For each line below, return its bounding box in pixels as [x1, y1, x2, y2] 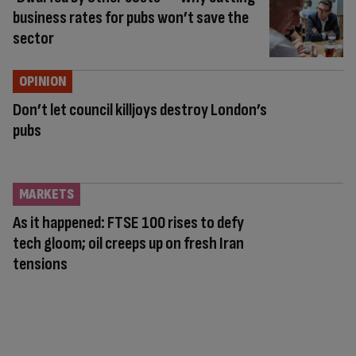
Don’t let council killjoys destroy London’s [13, 99, 267, 122]
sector [13, 28, 54, 50]
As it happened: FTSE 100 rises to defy [13, 211, 244, 234]
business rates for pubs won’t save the [13, 7, 249, 29]
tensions [13, 253, 68, 275]
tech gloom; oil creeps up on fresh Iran [13, 232, 244, 254]
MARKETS [19, 185, 74, 203]
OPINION [19, 73, 66, 91]
